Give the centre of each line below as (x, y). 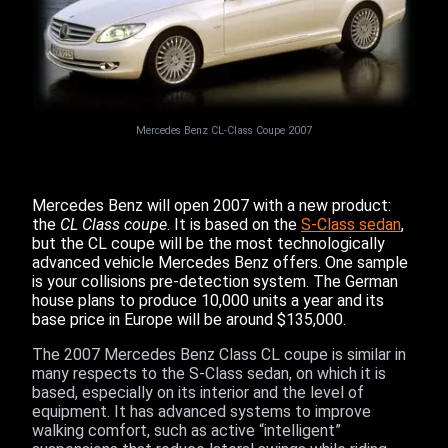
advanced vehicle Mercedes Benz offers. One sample (220, 262)
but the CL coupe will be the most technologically (208, 243)
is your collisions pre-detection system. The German (215, 281)
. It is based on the (234, 224)
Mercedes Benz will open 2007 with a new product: (211, 205)
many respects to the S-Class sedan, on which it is (209, 373)
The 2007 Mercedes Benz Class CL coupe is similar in (219, 354)
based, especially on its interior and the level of (198, 392)
